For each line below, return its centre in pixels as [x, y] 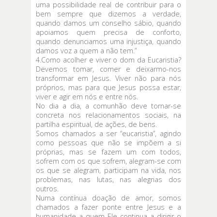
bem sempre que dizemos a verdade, [108, 14]
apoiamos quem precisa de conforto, [108, 32]
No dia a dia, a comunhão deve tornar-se [108, 106]
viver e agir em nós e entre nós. [87, 96]
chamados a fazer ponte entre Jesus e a [108, 207]
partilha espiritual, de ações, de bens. [96, 124]
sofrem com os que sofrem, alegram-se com [108, 161]
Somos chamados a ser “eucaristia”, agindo [108, 133]
